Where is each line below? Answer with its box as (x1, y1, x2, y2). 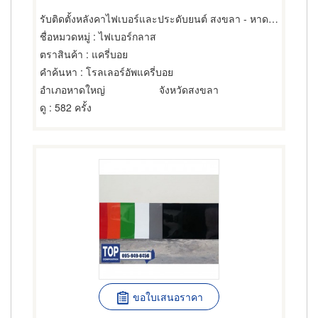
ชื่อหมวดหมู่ (40, 29, 90, 43)
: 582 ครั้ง (46, 100, 92, 114)
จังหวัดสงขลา (159, 82, 219, 97)
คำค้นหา (40, 65, 77, 79)
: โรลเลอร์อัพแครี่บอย (77, 65, 173, 79)
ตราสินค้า (40, 47, 83, 61)
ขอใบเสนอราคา (132, 290, 203, 304)
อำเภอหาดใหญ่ (40, 82, 105, 97)
